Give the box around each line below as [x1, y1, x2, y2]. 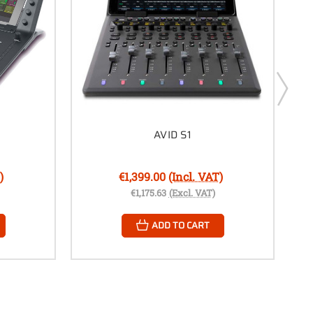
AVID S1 [154, 126, 191, 143]
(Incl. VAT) [168, 168, 223, 184]
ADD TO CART [151, 217, 210, 233]
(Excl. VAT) [168, 186, 215, 199]
